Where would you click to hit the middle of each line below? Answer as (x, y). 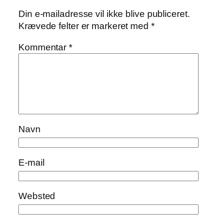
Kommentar (44, 47)
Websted (37, 196)
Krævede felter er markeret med (85, 26)
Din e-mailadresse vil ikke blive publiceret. (104, 14)
